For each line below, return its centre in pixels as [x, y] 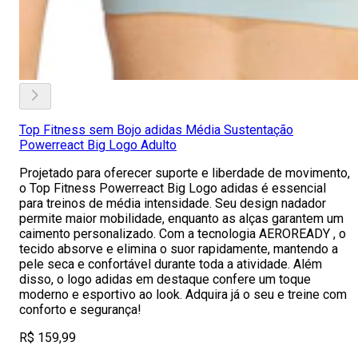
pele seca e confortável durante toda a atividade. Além [171, 264]
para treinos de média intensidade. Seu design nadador [173, 203]
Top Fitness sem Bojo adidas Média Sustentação [156, 130]
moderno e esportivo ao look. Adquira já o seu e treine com [183, 294]
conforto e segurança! [80, 310]
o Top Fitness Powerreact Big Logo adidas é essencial [173, 188]
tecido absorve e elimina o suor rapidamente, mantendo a [179, 249]
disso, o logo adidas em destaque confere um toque [165, 279]
